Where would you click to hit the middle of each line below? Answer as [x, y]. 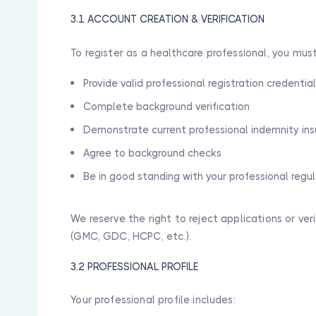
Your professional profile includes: [153, 300]
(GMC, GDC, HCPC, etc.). [131, 236]
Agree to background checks [153, 153]
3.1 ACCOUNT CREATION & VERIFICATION [168, 19]
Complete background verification [167, 106]
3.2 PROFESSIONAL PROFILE [135, 266]
